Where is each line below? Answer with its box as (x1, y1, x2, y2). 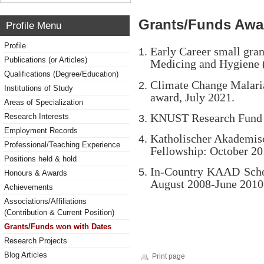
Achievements (4, 183, 53, 192)
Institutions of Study (4, 84, 73, 93)
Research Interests (4, 112, 69, 121)
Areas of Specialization (4, 98, 83, 107)
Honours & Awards (4, 169, 67, 177)
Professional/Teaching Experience (4, 140, 120, 149)
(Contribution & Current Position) (4, 208, 114, 217)
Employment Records (4, 126, 78, 135)
